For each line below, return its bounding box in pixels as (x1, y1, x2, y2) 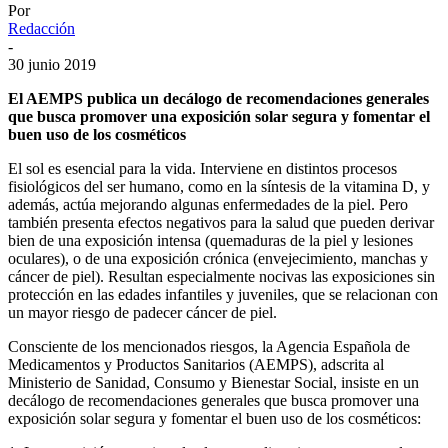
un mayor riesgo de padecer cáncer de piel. (8, 303, 277, 321)
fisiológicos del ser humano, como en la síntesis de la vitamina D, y (8, 177, 430, 195)
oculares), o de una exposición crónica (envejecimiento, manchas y (8, 249, 428, 267)
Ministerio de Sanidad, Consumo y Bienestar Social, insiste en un (8, 373, 419, 391)
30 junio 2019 (8, 55, 96, 73)
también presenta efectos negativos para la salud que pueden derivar (8, 213, 434, 231)
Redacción (8, 19, 75, 37)
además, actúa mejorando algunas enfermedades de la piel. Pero (8, 195, 408, 213)
